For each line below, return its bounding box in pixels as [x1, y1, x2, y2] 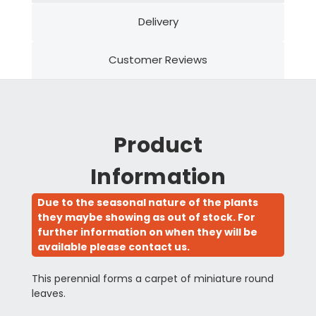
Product [114, 130, 202, 160]
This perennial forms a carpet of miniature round [31, 272, 274, 286]
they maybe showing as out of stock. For [37, 210, 255, 224]
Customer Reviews [109, 52, 207, 67]
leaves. [31, 286, 66, 300]
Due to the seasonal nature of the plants [37, 195, 258, 209]
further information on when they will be [37, 225, 257, 239]
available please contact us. [37, 240, 190, 254]
